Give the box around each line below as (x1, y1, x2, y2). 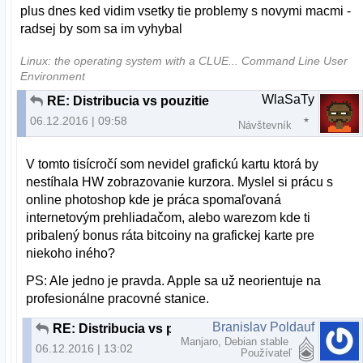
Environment (20, 70, 86, 83)
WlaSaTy (262, 92, 314, 106)
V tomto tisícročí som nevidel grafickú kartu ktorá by (26, 156, 319, 171)
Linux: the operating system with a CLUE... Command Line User (20, 54, 348, 67)
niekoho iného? (26, 246, 116, 260)
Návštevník (238, 118, 292, 131)
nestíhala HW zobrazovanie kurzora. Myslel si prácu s (26, 174, 334, 189)
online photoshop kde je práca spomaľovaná (26, 192, 282, 207)
